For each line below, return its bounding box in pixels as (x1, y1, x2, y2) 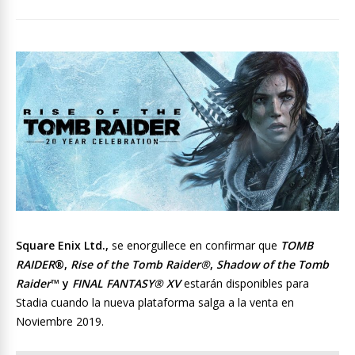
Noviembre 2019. (16, 314, 104, 330)
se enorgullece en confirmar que (112, 238, 281, 254)
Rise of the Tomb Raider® (71, 257, 210, 273)
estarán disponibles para (184, 276, 309, 292)
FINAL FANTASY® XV (72, 276, 181, 292)
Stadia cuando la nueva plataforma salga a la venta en (16, 295, 294, 311)
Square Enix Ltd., (16, 238, 112, 254)
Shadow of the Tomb (216, 257, 329, 273)
